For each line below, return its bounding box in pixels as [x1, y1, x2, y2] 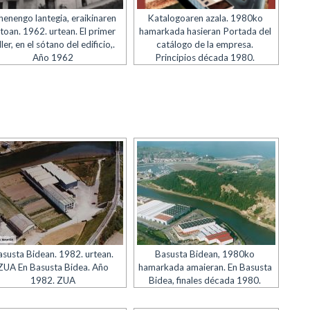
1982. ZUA [30, 275, 75, 286]
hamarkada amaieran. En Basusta [138, 262, 272, 273]
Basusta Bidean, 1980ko [155, 248, 255, 259]
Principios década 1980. [155, 52, 255, 63]
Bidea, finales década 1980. [149, 275, 262, 286]
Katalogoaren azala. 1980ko [147, 12, 263, 24]
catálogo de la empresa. [156, 39, 254, 50]
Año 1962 [32, 52, 73, 63]
